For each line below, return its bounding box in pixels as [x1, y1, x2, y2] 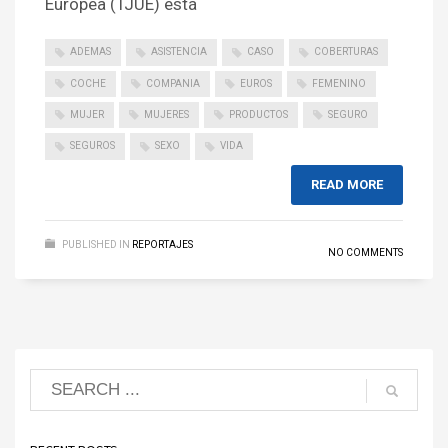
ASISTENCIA [151, 46, 207, 58]
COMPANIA [146, 77, 200, 89]
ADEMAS [70, 46, 111, 58]
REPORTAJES [132, 238, 193, 250]
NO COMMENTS [328, 246, 403, 258]
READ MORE [311, 176, 383, 192]
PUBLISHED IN [62, 238, 130, 250]
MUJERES [144, 109, 189, 121]
